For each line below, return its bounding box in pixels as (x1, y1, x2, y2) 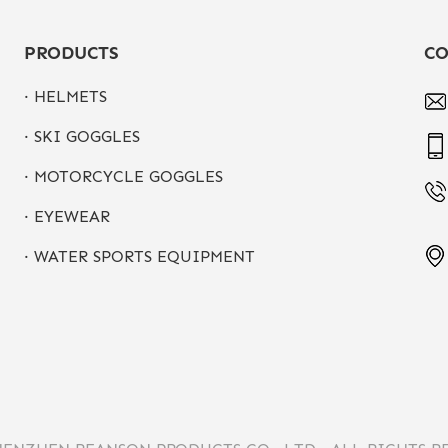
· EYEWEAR (23, 207, 110, 226)
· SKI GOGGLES (23, 127, 140, 146)
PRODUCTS (23, 42, 119, 64)
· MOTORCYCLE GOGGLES (23, 167, 223, 186)
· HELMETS (23, 87, 107, 106)
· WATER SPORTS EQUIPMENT (23, 247, 255, 266)
